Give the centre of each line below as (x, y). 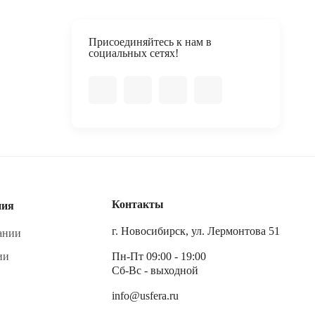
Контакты (138, 204)
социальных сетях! (134, 53)
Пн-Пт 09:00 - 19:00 (159, 256)
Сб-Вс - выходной (155, 270)
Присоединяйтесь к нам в (150, 42)
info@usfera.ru (145, 296)
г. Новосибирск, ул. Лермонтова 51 (196, 231)
